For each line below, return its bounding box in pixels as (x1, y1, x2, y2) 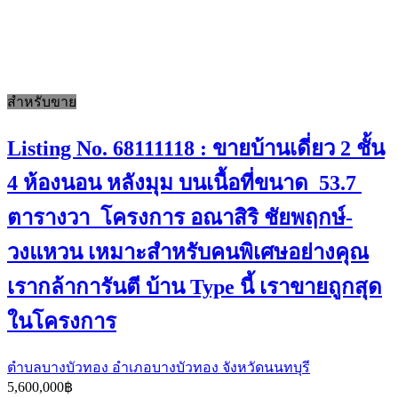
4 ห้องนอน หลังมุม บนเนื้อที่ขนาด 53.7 (7, 171, 362, 195)
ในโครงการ (7, 309, 116, 333)
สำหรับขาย (7, 94, 76, 110)
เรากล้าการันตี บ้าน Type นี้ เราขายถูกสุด (7, 275, 382, 298)
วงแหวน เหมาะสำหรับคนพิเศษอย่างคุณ (7, 240, 369, 264)
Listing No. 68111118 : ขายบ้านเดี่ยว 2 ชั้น (7, 136, 385, 160)
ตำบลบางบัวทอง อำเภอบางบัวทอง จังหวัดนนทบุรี (7, 359, 310, 375)
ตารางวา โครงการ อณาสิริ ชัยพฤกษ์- (7, 205, 353, 229)
